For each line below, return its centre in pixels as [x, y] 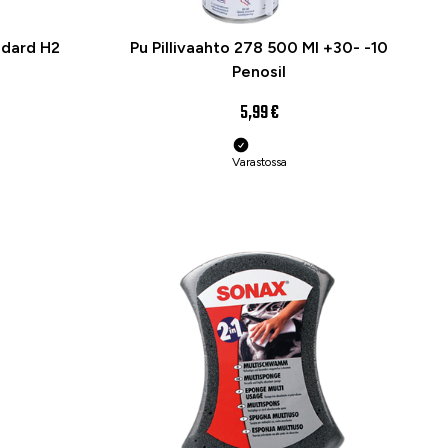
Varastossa [259, 161]
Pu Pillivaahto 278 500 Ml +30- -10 [259, 47]
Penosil [259, 71]
